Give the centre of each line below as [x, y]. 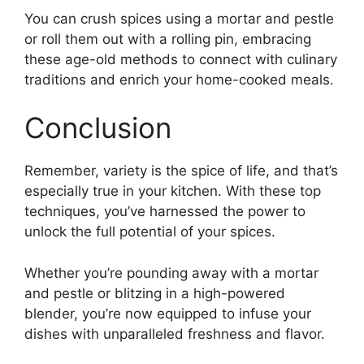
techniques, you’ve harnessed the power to [165, 212]
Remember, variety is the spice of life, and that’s [181, 171]
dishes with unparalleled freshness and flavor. [175, 334]
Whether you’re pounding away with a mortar [171, 273]
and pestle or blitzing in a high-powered [155, 293]
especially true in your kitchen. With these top [173, 191]
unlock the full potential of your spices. [150, 232]
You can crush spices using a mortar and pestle [179, 18]
